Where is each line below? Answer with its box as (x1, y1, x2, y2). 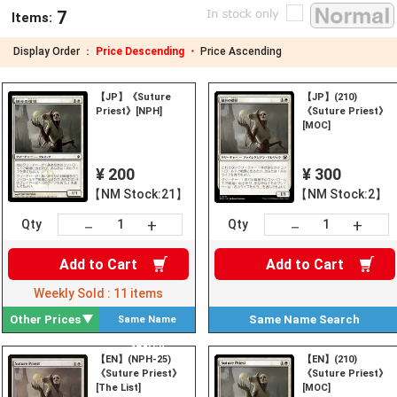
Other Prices (10, 312, 82, 326)
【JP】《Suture (96, 90, 172, 103)
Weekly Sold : (34, 285, 114, 300)
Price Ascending (200, 45, 282, 58)
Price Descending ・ (96, 45, 200, 58)
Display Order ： (13, 45, 96, 58)
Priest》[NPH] (96, 105, 163, 117)
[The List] (96, 382, 142, 394)
